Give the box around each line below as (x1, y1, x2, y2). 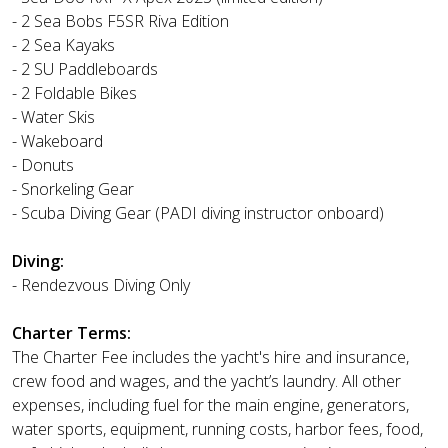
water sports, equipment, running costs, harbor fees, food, (12, 418, 423, 441)
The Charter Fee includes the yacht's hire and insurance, (12, 346, 409, 369)
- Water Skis (12, 106, 95, 129)
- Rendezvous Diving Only (12, 274, 190, 297)
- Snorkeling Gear (12, 178, 134, 201)
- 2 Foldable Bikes (12, 82, 137, 105)
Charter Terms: (12, 322, 131, 345)
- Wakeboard (12, 130, 103, 153)
